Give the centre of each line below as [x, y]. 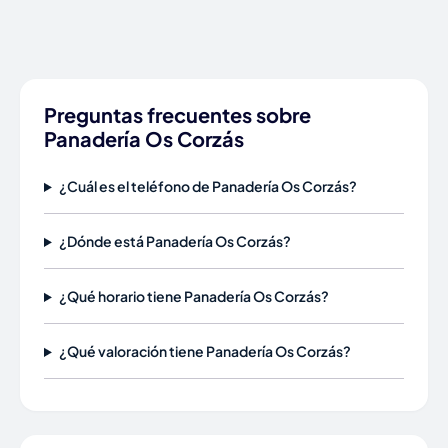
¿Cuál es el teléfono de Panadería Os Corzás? [207, 186]
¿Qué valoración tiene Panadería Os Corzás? [204, 351]
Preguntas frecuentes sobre [177, 114]
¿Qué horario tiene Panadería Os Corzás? [193, 296]
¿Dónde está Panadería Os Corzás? [174, 241]
